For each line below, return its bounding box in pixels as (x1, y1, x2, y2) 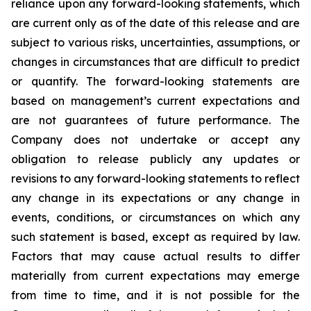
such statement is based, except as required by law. (11, 230, 300, 244)
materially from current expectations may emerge (11, 269, 300, 283)
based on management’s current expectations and (11, 94, 300, 108)
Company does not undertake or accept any (11, 133, 300, 146)
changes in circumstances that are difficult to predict (11, 55, 300, 69)
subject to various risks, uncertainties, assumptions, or (11, 35, 300, 49)
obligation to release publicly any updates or (11, 152, 300, 166)
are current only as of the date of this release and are (11, 16, 300, 30)
